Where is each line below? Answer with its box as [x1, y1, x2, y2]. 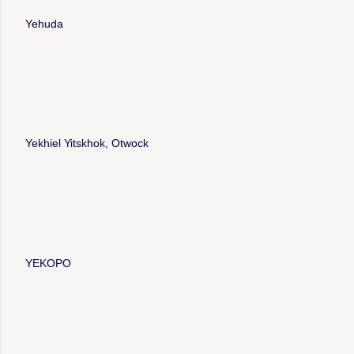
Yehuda [24, 17, 63, 30]
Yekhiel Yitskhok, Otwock [24, 137, 149, 150]
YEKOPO [24, 256, 71, 269]
